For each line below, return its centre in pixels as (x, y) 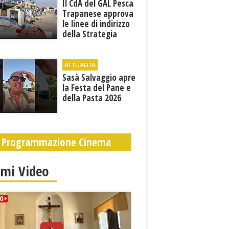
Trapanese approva (98, 14)
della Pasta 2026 (92, 98)
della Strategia (90, 34)
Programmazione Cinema (56, 142)
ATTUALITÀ (80, 65)
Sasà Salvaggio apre (99, 77)
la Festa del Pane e (97, 88)
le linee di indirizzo (96, 24)
